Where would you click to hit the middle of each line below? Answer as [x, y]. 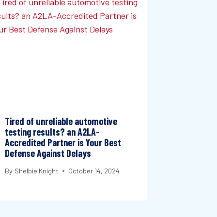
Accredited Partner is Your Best [63, 142]
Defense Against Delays [48, 153]
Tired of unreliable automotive [61, 121]
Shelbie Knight [36, 171]
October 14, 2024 [94, 171]
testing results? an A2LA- [53, 132]
